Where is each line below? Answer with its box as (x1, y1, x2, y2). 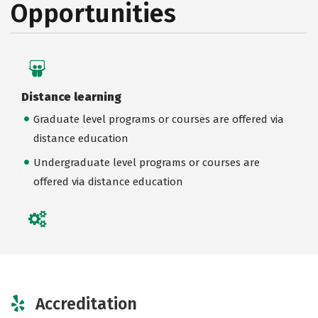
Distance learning (21, 90, 121, 104)
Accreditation (35, 293, 137, 314)
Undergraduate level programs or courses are (33, 155, 260, 169)
